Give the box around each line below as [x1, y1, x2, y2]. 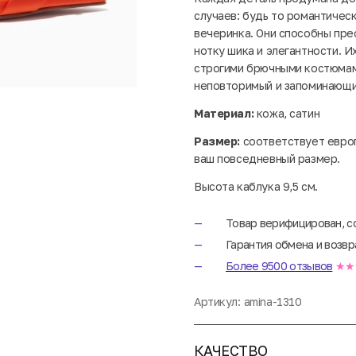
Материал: [194, 106, 257, 120]
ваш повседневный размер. [194, 151, 340, 165]
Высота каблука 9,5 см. [194, 179, 318, 193]
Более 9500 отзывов [226, 258, 333, 273]
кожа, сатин [256, 106, 320, 120]
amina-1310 [243, 294, 302, 308]
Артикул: [194, 294, 241, 308]
